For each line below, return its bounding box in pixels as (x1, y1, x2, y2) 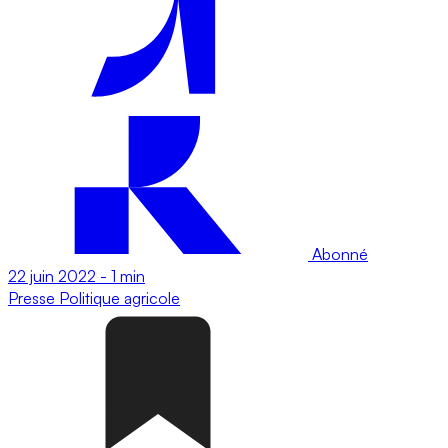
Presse (8, 287, 59, 308)
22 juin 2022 (8, 265, 96, 286)
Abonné (308, 243, 368, 264)
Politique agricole (59, 287, 180, 308)
